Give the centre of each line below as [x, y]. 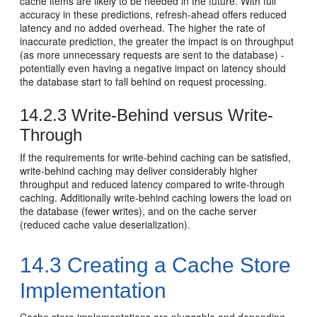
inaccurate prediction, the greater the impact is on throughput [157, 41]
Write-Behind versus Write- [170, 115]
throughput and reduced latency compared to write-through [152, 184]
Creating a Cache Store [177, 265]
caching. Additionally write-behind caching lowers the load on [156, 197]
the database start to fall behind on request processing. [144, 81]
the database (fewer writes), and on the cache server [139, 211]
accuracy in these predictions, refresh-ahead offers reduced [154, 14]
